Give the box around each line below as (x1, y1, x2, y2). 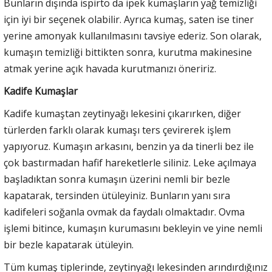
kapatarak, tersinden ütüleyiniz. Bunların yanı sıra (4, 188, 230, 202)
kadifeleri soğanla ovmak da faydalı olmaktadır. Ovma (4, 205, 245, 219)
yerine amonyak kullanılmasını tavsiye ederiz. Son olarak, (4, 29, 262, 42)
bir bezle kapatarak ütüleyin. (4, 237, 134, 251)
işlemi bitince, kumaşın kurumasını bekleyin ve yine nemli (4, 221, 262, 235)
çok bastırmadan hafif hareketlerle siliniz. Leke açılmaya (4, 155, 256, 169)
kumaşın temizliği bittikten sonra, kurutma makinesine (4, 45, 252, 59)
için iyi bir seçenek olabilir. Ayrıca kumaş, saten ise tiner (4, 12, 254, 26)
